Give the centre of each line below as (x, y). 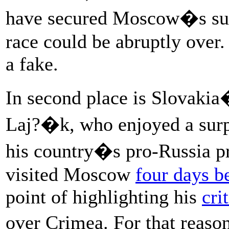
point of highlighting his (104, 197)
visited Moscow (71, 174)
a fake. (32, 64)
